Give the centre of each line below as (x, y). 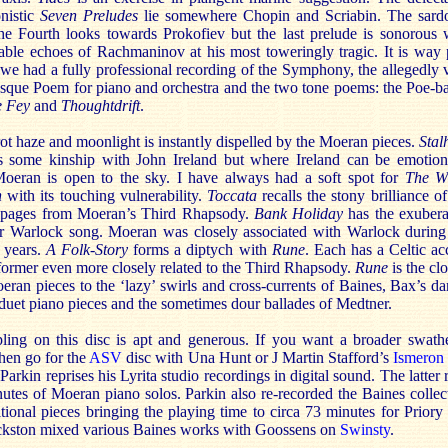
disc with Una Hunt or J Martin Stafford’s (257, 357)
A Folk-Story (87, 249)
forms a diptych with (200, 249)
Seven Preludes (92, 15)
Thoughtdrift (100, 105)
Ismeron (418, 357)
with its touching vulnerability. (107, 195)
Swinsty (365, 429)
